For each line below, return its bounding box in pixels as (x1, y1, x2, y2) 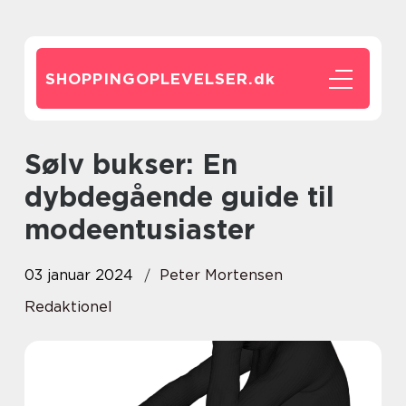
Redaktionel (24, 298, 112, 315)
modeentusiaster (24, 213, 255, 246)
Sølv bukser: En (24, 148, 42, 180)
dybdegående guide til (24, 180, 334, 213)
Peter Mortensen (159, 266, 283, 284)
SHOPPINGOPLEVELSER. (45, 70, 254, 88)
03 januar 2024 (24, 266, 133, 284)
